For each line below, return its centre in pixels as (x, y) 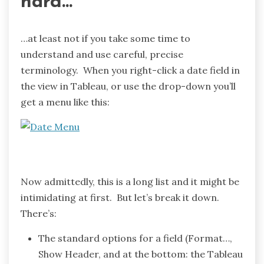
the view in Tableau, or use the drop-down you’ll (128, 86)
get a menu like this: (65, 102)
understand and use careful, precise (102, 55)
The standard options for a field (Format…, (135, 238)
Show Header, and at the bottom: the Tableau (141, 254)
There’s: (39, 214)
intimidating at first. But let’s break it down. (121, 198)
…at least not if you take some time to (105, 39)
